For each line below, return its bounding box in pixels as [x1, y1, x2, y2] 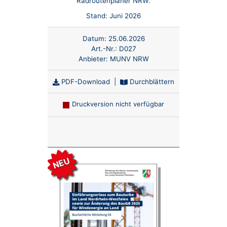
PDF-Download [59, 77, 110, 86]
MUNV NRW [109, 55, 149, 63]
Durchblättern [128, 77, 174, 86]
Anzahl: [113, 127, 136, 135]
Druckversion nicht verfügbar [71, 99, 164, 108]
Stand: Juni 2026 [86, 11, 141, 20]
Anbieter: [78, 55, 110, 63]
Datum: [82, 34, 106, 43]
